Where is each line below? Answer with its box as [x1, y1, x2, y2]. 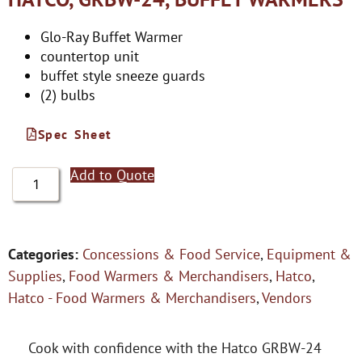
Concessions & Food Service [82, 245, 260, 264]
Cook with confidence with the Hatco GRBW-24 [28, 339, 322, 358]
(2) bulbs [40, 86, 95, 105]
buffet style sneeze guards [40, 66, 205, 86]
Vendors [262, 288, 312, 308]
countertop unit [40, 47, 139, 66]
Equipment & [267, 245, 351, 264]
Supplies [8, 267, 62, 286]
